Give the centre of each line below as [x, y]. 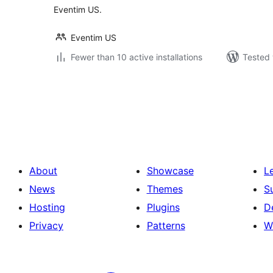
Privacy [46, 225]
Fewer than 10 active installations [136, 57]
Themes [165, 189]
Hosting [47, 207]
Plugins [163, 207]
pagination [91, 106]
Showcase [170, 171]
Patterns [166, 225]
